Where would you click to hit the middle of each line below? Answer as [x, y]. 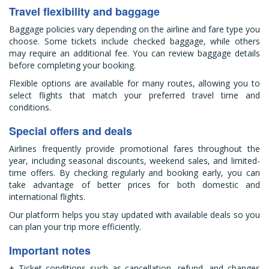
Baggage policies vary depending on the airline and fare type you [134, 29]
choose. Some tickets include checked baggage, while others [134, 41]
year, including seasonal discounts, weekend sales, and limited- [134, 161]
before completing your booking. [72, 65]
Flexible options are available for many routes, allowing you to [134, 83]
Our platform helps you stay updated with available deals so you [134, 215]
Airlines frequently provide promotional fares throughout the [134, 149]
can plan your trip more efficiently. [75, 227]
